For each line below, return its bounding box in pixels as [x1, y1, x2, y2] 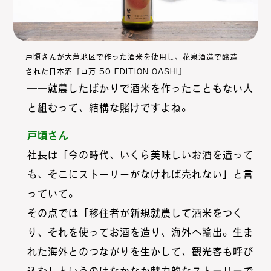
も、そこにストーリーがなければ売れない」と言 [27, 169, 253, 180]
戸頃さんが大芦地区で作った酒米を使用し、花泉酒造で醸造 [25, 53, 238, 61]
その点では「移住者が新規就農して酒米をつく [27, 208, 243, 218]
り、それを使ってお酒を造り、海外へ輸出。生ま [27, 227, 253, 238]
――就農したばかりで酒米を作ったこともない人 [27, 83, 253, 94]
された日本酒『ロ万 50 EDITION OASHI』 [25, 68, 187, 76]
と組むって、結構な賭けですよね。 [27, 103, 192, 113]
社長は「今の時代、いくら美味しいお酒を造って [27, 150, 253, 160]
